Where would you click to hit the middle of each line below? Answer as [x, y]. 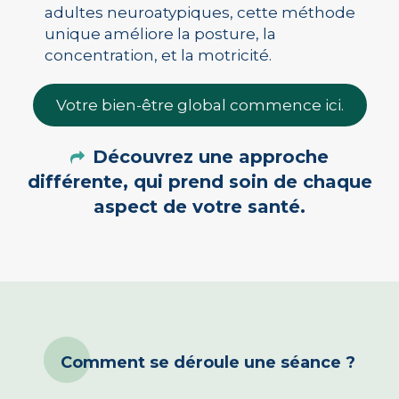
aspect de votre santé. [199, 207]
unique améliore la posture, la [160, 34]
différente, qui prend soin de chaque [199, 182]
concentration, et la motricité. [158, 55]
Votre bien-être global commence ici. [199, 105]
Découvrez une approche [211, 157]
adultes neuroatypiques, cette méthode [200, 12]
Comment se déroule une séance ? [208, 362]
